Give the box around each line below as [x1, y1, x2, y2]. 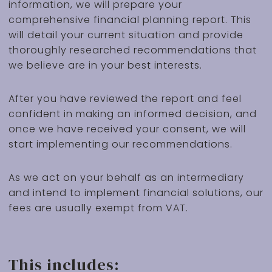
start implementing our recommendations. [8, 137, 233, 151]
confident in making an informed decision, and [8, 107, 257, 121]
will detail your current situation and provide [8, 28, 243, 42]
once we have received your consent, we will [8, 122, 246, 136]
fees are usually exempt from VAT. [8, 201, 188, 215]
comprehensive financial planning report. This [8, 13, 251, 27]
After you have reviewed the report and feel [8, 92, 242, 106]
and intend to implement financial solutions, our [8, 186, 263, 200]
